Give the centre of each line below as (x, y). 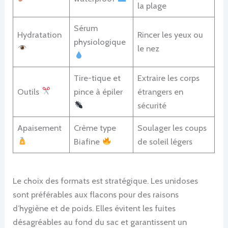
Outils (30, 91)
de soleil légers (165, 141)
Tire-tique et (97, 78)
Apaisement (40, 127)
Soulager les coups (172, 127)
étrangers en (161, 91)
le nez (149, 48)
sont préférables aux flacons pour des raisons (96, 194)
